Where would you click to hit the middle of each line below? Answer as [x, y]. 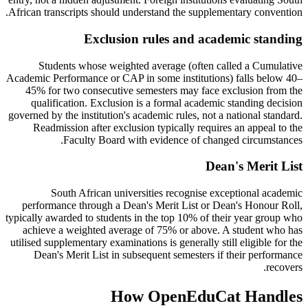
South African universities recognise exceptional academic [177, 193]
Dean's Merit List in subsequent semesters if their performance [168, 255]
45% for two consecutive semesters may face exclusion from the [164, 90]
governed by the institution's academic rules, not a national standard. [155, 115]
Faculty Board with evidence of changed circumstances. [183, 140]
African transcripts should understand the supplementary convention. [155, 12]
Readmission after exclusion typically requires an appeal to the [168, 127]
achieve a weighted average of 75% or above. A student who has [163, 230]
